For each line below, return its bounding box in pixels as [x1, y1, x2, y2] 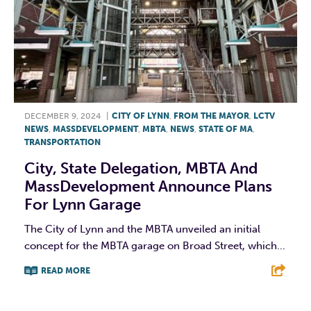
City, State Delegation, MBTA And [24, 158, 258, 178]
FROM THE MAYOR [174, 110, 249, 121]
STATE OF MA [199, 124, 253, 134]
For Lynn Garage [24, 194, 141, 214]
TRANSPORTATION [24, 137, 101, 147]
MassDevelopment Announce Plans [24, 176, 272, 196]
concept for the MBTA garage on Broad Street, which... [24, 239, 285, 252]
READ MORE [41, 265, 90, 276]
